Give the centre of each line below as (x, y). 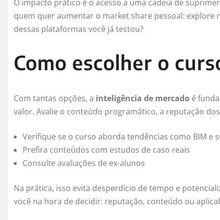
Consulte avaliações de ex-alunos (84, 163)
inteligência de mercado (143, 98)
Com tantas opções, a (55, 98)
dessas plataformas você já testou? (79, 29)
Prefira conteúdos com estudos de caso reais (106, 150)
